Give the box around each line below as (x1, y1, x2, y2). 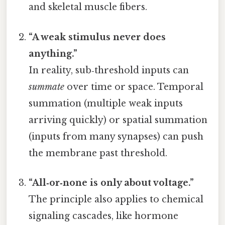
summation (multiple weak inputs (29, 97, 183, 109)
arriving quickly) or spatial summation (29, 114, 208, 126)
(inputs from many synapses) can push (29, 131, 204, 142)
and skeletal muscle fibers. (29, 2, 148, 13)
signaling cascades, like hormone (29, 210, 179, 221)
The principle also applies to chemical (29, 193, 204, 205)
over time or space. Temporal (64, 81, 204, 92)
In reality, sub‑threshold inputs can (29, 64, 189, 76)
